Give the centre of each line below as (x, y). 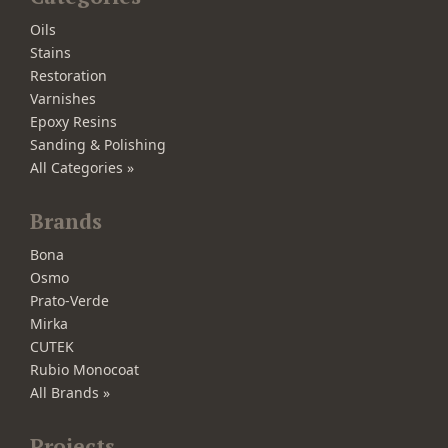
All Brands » (70, 393)
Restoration (68, 75)
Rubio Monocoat (84, 370)
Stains (50, 52)
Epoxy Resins (73, 121)
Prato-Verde (69, 301)
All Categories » (82, 167)
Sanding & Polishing (98, 144)
